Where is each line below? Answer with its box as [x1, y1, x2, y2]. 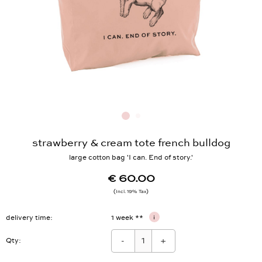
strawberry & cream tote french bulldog [32, 139, 230, 152]
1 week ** [111, 216, 145, 225]
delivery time [6, 216, 50, 225]
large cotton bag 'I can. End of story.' [69, 156, 193, 164]
